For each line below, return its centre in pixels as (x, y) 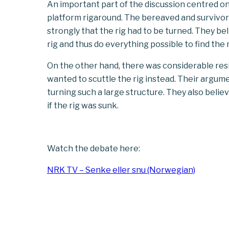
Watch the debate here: (94, 148)
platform (64, 18)
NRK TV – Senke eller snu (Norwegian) (121, 170)
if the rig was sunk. (84, 106)
